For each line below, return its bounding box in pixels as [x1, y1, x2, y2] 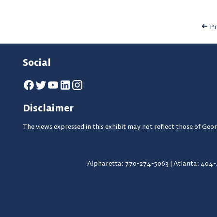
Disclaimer [23, 101, 74, 114]
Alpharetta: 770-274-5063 [87, 158, 170, 168]
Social [23, 56, 51, 68]
